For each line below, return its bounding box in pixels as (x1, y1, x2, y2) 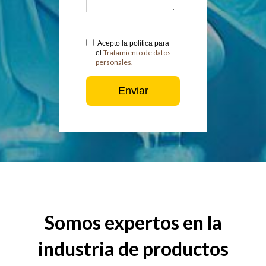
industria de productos (37, 237, 229, 261)
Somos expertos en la (44, 211, 222, 235)
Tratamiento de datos (103, 48, 171, 58)
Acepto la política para (97, 39, 169, 48)
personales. (96, 58, 133, 67)
